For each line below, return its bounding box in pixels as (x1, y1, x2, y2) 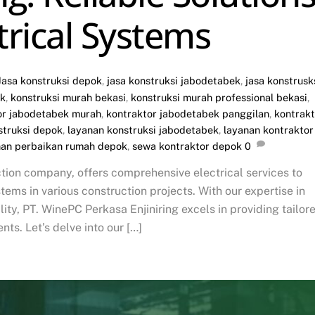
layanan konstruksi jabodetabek (67, 123, 219, 136)
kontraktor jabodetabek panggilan (106, 107, 269, 120)
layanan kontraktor (224, 123, 314, 136)
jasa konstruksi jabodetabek (107, 74, 241, 86)
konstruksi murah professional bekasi (131, 91, 307, 103)
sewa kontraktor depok (132, 139, 242, 152)
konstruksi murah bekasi (11, 91, 126, 103)
